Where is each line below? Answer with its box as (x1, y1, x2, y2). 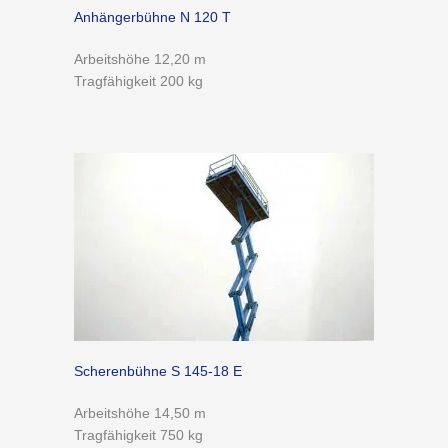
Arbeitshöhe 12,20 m (74, 51, 206, 67)
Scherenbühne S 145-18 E (74, 363, 242, 379)
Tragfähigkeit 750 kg (74, 427, 203, 443)
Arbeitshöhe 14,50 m (74, 405, 206, 421)
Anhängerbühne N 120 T (74, 9, 231, 25)
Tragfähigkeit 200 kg (74, 73, 203, 89)
